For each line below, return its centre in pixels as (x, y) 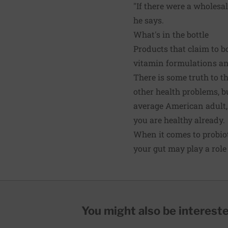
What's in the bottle (171, 34)
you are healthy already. (179, 120)
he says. (149, 20)
